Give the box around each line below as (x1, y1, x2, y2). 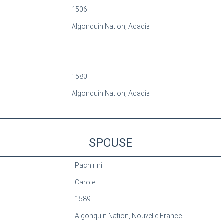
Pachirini (74, 161, 102, 169)
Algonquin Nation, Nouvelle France (74, 212, 182, 220)
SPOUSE (89, 136, 132, 149)
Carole (74, 178, 95, 186)
